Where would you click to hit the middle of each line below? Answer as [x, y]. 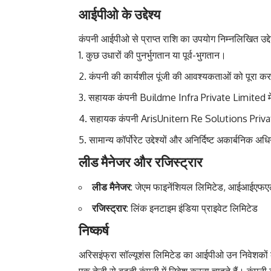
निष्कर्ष [94, 230]
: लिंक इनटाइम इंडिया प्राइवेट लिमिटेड [192, 208]
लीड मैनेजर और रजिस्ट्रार [141, 162]
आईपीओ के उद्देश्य [119, 14]
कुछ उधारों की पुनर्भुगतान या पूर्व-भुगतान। [156, 55]
